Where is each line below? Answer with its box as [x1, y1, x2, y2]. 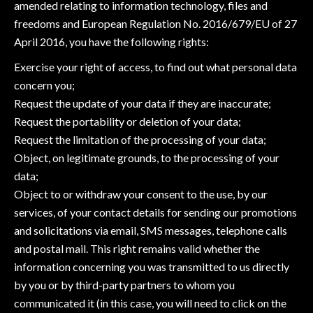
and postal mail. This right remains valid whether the [14, 242, 260, 255]
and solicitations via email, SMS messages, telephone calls [14, 224, 287, 237]
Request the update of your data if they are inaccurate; [14, 96, 271, 110]
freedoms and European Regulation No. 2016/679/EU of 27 [14, 17, 297, 30]
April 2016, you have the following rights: [14, 35, 209, 48]
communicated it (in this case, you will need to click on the [14, 296, 286, 310]
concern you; [14, 78, 75, 92]
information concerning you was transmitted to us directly [14, 260, 289, 273]
